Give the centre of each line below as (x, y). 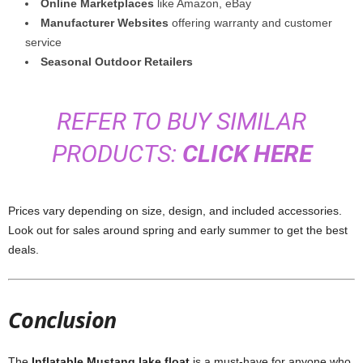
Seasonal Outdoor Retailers (117, 62)
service (43, 42)
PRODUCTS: (117, 154)
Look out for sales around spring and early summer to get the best (178, 230)
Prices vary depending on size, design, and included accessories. (175, 211)
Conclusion (62, 320)
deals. (23, 250)
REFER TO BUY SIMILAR (181, 121)
